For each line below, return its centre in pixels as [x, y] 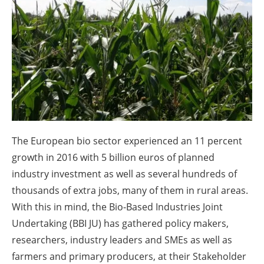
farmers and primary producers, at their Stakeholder [129, 256]
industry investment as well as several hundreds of [124, 174]
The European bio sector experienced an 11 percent [127, 141]
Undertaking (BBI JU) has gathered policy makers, [120, 223]
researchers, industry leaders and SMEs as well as [122, 240]
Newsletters [138, 32]
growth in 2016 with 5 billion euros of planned [113, 157]
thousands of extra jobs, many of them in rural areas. [130, 190]
